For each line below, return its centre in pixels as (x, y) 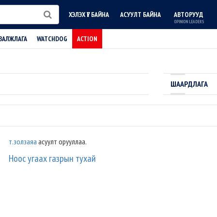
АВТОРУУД (189, 15)
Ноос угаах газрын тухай (53, 158)
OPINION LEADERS (189, 22)
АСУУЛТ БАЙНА (140, 15)
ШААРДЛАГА (189, 84)
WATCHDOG (52, 39)
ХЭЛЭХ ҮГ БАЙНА (89, 15)
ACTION (87, 39)
